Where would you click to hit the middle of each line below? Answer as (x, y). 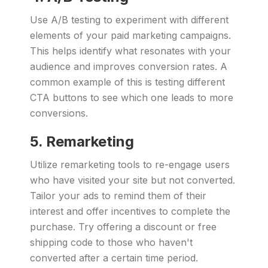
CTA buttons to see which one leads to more (132, 98)
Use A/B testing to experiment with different (129, 20)
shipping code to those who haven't (111, 242)
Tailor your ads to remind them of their (118, 196)
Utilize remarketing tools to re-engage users (130, 165)
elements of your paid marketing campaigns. (130, 35)
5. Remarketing (82, 141)
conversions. (59, 113)
